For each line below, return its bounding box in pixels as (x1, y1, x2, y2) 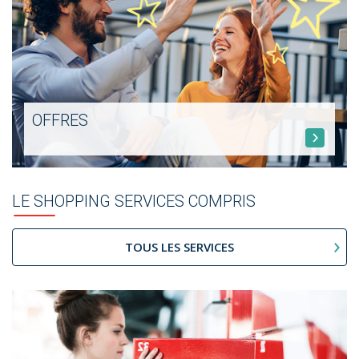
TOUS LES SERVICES (125, 238, 234, 255)
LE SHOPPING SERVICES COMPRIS (12, 191, 256, 211)
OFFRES (32, 110, 88, 130)
